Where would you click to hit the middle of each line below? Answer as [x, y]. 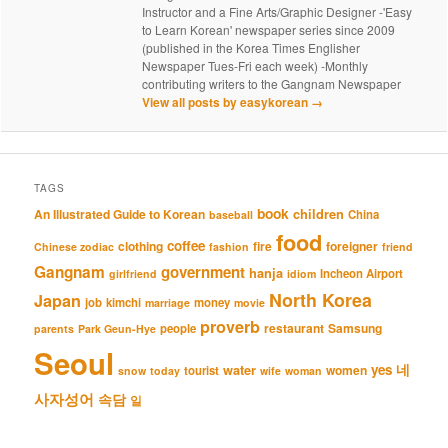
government [203, 272]
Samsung [355, 328]
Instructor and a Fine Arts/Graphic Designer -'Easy [277, 12]
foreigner [352, 246]
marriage [168, 303]
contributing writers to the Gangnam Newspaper [272, 84]
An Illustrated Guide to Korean [120, 214]
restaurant [294, 328]
